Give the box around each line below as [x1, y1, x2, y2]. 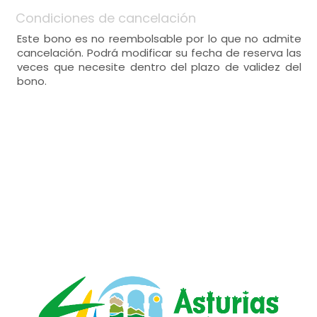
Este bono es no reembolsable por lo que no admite [17, 31, 301, 46]
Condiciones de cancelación [16, 9, 197, 27]
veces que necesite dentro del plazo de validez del [17, 59, 301, 74]
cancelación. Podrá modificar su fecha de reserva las [17, 45, 301, 60]
